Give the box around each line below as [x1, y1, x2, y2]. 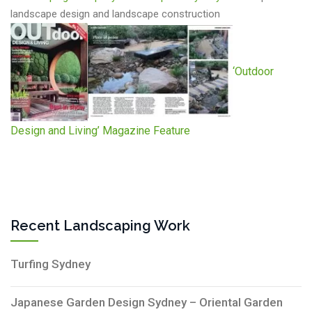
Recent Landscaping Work [10, 217, 190, 234]
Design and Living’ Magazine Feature [10, 123, 190, 137]
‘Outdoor [233, 64, 274, 78]
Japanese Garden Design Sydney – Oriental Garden [10, 295, 283, 309]
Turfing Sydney [10, 256, 91, 271]
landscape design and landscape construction [10, 7, 220, 20]
